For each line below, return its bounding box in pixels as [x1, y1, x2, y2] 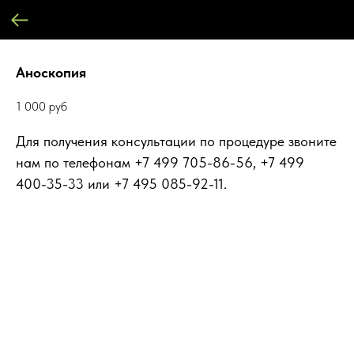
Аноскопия [16, 64, 86, 81]
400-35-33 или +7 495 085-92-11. [16, 175, 227, 193]
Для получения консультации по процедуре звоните [16, 133, 337, 150]
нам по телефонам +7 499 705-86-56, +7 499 [16, 154, 304, 171]
